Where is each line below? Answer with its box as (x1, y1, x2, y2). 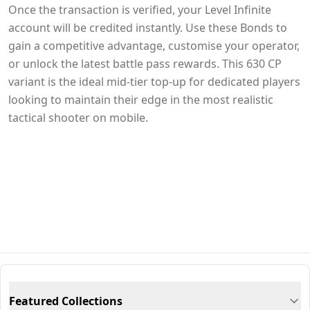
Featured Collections (9, 293, 122, 309)
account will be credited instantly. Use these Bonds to (8, 20, 287, 35)
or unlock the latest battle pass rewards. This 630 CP (8, 56, 282, 71)
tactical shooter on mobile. (8, 110, 148, 125)
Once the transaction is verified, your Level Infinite (8, 2, 271, 17)
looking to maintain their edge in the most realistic (8, 92, 273, 107)
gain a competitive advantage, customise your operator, (8, 38, 300, 53)
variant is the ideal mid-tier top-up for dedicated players (8, 74, 300, 89)
